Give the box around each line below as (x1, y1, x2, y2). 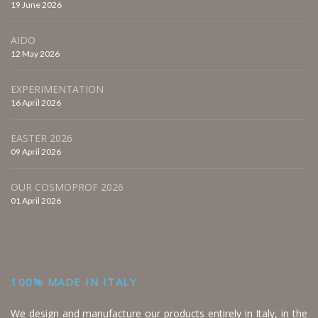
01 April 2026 (11, 195, 61, 207)
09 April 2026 (11, 146, 61, 158)
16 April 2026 (11, 97, 61, 109)
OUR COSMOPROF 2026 (11, 180, 124, 194)
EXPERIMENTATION (11, 82, 104, 97)
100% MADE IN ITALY (11, 275, 137, 290)
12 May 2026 (11, 48, 60, 60)
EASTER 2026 (11, 131, 72, 146)
